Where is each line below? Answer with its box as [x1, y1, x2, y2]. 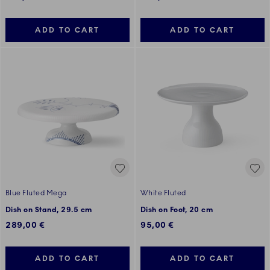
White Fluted [140, 189, 186, 198]
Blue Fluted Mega [5, 189, 67, 198]
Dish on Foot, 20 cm [140, 206, 213, 215]
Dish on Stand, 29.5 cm [5, 206, 92, 215]
